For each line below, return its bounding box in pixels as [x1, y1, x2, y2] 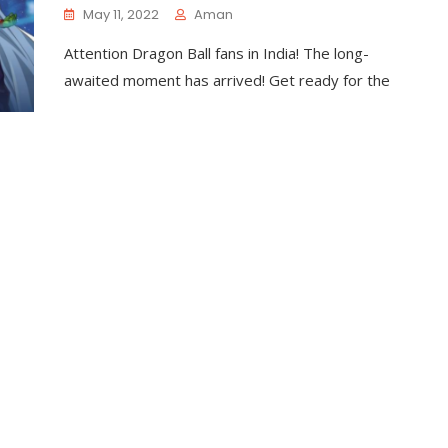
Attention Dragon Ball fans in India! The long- [64, 42, 369, 63]
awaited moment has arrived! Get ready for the [64, 69, 390, 90]
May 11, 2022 [83, 4, 159, 24]
